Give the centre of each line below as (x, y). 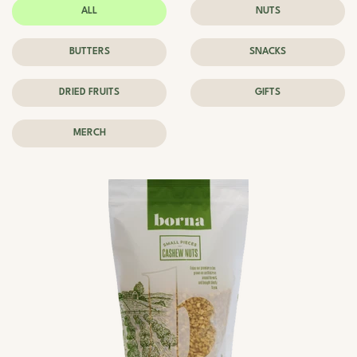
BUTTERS (89, 52)
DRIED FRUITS (89, 92)
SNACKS (268, 52)
